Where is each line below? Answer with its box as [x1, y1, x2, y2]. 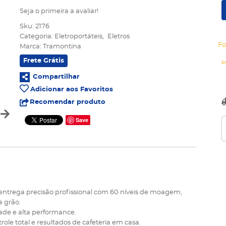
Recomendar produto [30, 99, 105, 105]
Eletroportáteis [54, 33, 102, 40]
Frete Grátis [23, 58, 64, 64]
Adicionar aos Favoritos [30, 86, 113, 93]
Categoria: [20, 33, 53, 40]
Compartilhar [33, 74, 80, 80]
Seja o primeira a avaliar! [20, 8, 98, 15]
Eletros [107, 33, 130, 40]
